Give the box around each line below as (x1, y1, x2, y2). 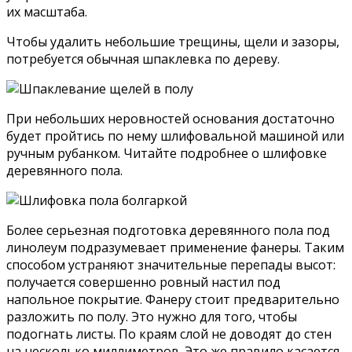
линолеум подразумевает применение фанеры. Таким (6, 238, 344, 256)
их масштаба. (6, 2, 87, 20)
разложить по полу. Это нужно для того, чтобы (6, 307, 297, 325)
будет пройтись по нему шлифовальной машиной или (6, 126, 344, 145)
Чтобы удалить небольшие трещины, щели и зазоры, (6, 32, 339, 50)
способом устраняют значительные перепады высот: (6, 255, 335, 273)
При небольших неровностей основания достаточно (6, 109, 335, 127)
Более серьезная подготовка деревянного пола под (6, 221, 330, 239)
